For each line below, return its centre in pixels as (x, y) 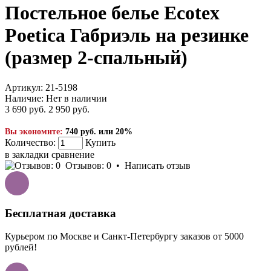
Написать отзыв (158, 165)
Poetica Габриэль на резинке (127, 35)
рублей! (21, 247)
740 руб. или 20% (99, 131)
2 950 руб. (69, 109)
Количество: (30, 142)
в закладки (27, 154)
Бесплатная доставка (60, 213)
